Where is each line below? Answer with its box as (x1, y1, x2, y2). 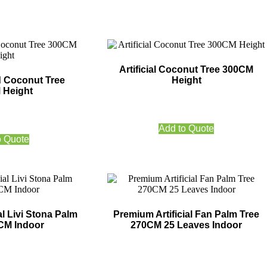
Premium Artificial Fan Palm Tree (113, 209, 260, 220)
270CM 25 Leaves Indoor (131, 220, 243, 231)
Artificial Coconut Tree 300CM (119, 64, 254, 75)
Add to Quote (159, 123, 215, 134)
